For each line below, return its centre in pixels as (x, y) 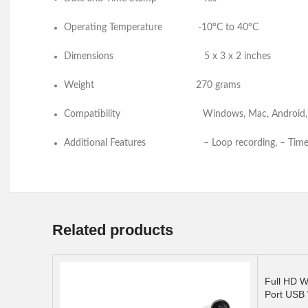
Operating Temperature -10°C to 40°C (165, 27)
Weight (129, 85)
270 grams (240, 85)
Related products (113, 230)
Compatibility (132, 114)
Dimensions (133, 56)
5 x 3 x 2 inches (243, 56)
